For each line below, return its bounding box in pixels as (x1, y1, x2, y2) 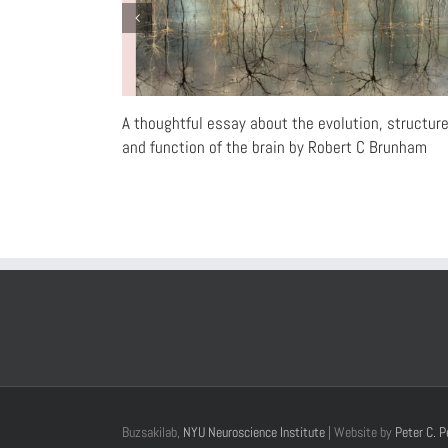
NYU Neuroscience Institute (183, 423, 325, 442)
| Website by (325, 423, 395, 442)
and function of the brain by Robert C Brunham (122, 136, 427, 159)
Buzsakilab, (122, 423, 183, 442)
